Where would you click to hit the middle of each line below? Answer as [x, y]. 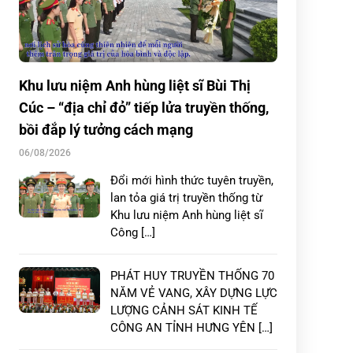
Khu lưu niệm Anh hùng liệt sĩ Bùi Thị [135, 85]
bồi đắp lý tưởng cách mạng [106, 130]
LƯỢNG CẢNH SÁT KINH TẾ [184, 310]
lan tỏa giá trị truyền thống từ [186, 198]
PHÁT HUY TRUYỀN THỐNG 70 [192, 276]
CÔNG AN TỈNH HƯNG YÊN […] [191, 328]
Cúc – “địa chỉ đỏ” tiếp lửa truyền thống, [144, 108]
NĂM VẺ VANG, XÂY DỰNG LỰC [194, 293]
